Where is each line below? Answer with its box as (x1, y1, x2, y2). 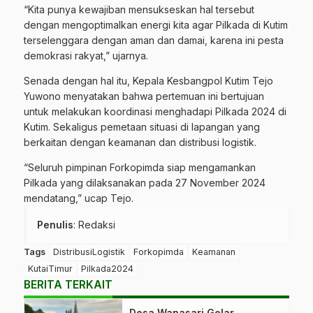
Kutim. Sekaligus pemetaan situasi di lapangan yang (24, 121, 260, 133)
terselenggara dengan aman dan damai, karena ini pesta (24, 34, 284, 47)
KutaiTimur (28, 263, 73, 275)
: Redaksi (73, 219, 115, 231)
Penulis (37, 219, 73, 231)
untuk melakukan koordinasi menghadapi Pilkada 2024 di (24, 105, 286, 118)
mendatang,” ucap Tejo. (24, 192, 133, 205)
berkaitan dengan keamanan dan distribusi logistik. (24, 136, 256, 149)
